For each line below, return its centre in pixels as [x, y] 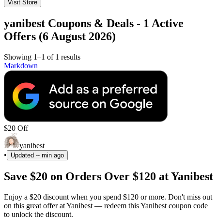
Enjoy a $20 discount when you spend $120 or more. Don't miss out [108, 197]
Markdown [21, 65]
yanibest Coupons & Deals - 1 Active [94, 23]
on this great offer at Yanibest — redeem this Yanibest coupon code [106, 205]
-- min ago [50, 155]
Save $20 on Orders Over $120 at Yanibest [108, 176]
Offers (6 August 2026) [60, 36]
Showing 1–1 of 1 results [42, 57]
